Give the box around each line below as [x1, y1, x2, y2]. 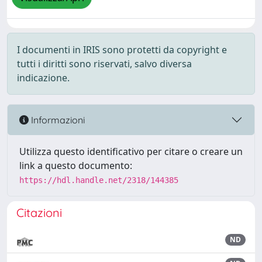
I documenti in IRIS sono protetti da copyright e [17, 43, 227, 56]
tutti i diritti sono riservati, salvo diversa [17, 57, 192, 70]
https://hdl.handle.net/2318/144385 [19, 175, 178, 185]
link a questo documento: [19, 159, 132, 172]
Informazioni [29, 113, 85, 126]
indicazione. [17, 71, 70, 84]
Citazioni [16, 205, 62, 220]
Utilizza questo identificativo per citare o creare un [19, 145, 243, 158]
